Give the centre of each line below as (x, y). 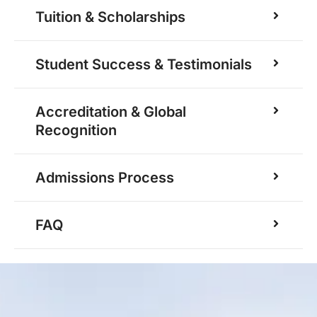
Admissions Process (105, 178)
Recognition (76, 131)
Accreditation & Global (111, 112)
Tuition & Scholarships (110, 17)
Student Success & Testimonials (144, 65)
